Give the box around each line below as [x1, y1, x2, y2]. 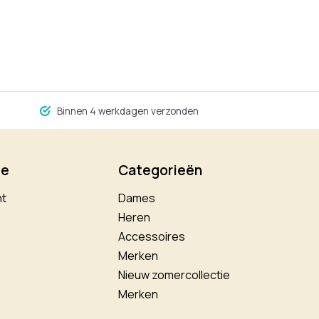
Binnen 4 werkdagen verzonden [55, 105, 199, 117]
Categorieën [118, 161, 202, 179]
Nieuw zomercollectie [118, 267, 230, 283]
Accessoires [118, 229, 185, 244]
